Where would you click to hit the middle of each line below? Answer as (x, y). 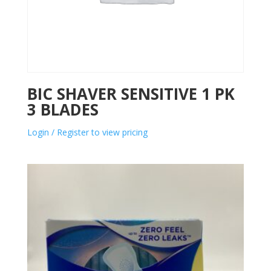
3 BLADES (63, 109)
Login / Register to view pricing (87, 132)
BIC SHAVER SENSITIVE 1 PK (131, 93)
